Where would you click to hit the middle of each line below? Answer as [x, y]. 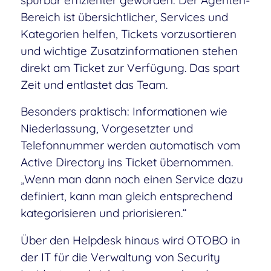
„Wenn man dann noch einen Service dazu [132, 179]
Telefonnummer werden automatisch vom [130, 145]
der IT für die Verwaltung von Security [120, 257]
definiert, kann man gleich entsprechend [126, 196]
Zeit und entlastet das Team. [94, 85]
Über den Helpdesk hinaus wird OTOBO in [130, 240]
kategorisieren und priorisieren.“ [103, 213]
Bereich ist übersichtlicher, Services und [124, 17]
